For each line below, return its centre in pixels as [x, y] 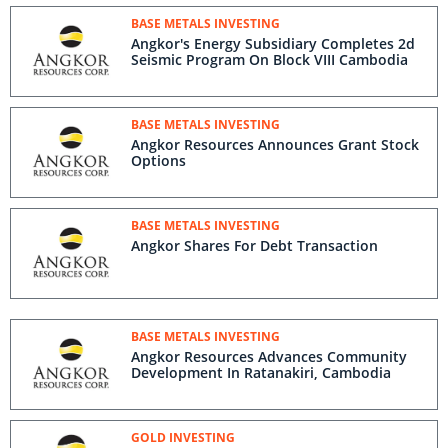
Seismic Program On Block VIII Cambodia [269, 59]
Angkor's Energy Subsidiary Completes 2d [273, 43]
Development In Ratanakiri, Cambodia [261, 372]
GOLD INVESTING [183, 437]
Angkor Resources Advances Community [269, 356]
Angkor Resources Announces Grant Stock [275, 144]
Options [158, 160]
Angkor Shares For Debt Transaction [254, 245]
